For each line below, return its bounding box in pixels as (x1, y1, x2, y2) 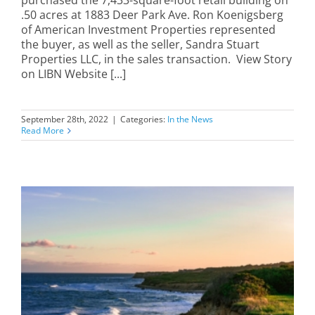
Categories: (120, 113, 167, 126)
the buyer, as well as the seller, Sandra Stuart (21, 37, 259, 53)
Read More (21, 124, 64, 137)
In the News (167, 113, 213, 126)
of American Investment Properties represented (21, 22, 276, 38)
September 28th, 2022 (21, 113, 108, 126)
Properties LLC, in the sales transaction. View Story (21, 51, 292, 67)
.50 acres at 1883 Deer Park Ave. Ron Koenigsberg (21, 7, 283, 23)
